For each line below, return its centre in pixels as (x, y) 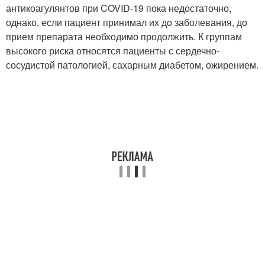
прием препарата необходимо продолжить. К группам (124, 37)
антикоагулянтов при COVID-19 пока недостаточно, (119, 8)
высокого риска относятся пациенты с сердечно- (113, 51)
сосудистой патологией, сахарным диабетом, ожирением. (132, 65)
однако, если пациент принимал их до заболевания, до (127, 22)
